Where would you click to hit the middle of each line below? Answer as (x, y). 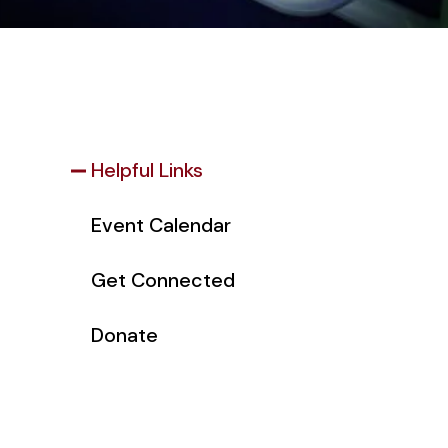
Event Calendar (161, 225)
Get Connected (163, 280)
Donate (124, 335)
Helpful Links (147, 170)
